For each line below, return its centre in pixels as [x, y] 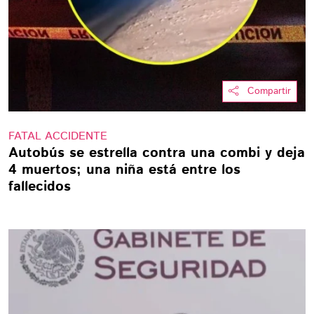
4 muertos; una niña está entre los [124, 170]
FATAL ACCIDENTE [58, 136]
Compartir [269, 91]
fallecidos [40, 187]
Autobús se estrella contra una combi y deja [157, 153]
